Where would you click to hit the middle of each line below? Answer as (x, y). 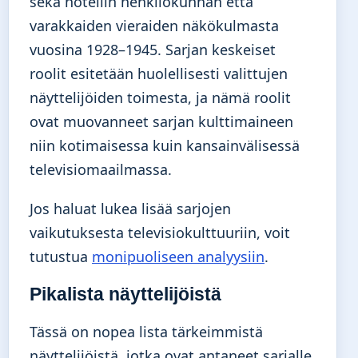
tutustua (61, 256)
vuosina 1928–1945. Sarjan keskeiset (153, 50)
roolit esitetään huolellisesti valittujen (159, 74)
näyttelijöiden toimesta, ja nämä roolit (160, 98)
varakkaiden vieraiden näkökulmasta (154, 26)
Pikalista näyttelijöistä (125, 294)
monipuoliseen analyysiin (178, 256)
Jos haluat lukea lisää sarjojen (130, 208)
